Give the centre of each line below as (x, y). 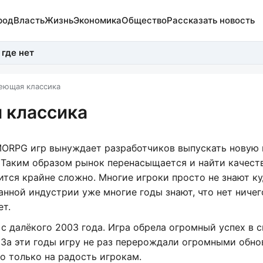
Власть (29, 20)
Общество (144, 20)
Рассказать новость (210, 20)
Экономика (97, 20)
